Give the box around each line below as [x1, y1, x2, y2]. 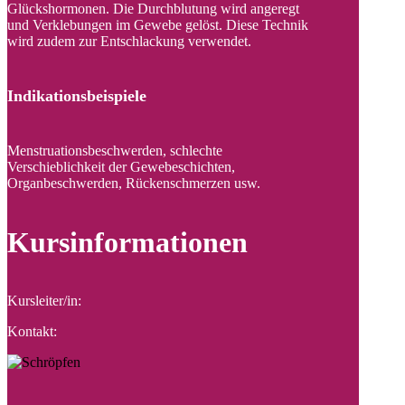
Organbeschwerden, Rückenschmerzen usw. [7, 175, 260, 192]
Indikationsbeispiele [7, 87, 146, 106]
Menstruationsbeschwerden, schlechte [7, 143, 222, 159]
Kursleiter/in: [7, 293, 81, 309]
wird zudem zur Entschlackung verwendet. [7, 33, 251, 50]
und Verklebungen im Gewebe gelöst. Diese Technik [7, 17, 308, 33]
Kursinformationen [7, 226, 248, 259]
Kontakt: [7, 324, 57, 340]
